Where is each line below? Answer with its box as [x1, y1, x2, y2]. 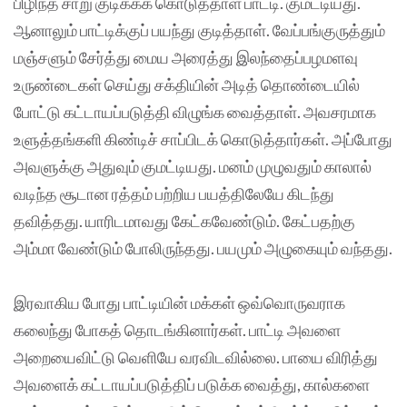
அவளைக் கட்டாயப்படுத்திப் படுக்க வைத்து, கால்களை [14, 373, 370, 394]
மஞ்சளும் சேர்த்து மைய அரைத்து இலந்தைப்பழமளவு [14, 46, 358, 67]
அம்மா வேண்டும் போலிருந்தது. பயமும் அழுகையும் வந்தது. [14, 237, 392, 258]
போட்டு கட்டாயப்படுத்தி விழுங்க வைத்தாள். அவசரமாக [14, 101, 376, 122]
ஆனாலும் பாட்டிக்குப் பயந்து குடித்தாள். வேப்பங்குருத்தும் [14, 19, 385, 40]
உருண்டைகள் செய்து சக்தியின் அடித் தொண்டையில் [14, 74, 360, 94]
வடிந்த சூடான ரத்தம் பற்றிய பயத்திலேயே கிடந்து [14, 183, 334, 203]
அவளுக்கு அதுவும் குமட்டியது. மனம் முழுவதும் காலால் [14, 155, 372, 176]
